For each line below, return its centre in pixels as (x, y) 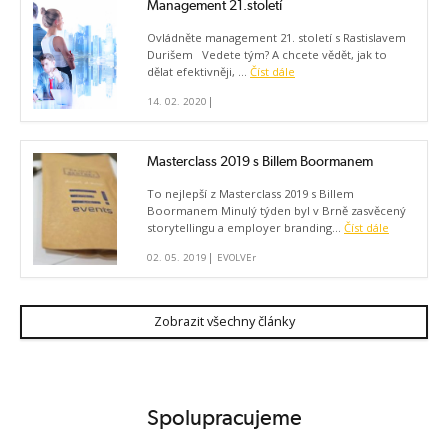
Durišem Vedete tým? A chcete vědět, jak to (267, 55)
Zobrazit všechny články (224, 321)
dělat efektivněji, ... (198, 72)
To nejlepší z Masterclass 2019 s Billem (250, 194)
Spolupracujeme (224, 417)
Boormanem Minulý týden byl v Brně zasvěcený (276, 211)
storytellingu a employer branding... (245, 228)
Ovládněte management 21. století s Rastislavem (276, 38)
